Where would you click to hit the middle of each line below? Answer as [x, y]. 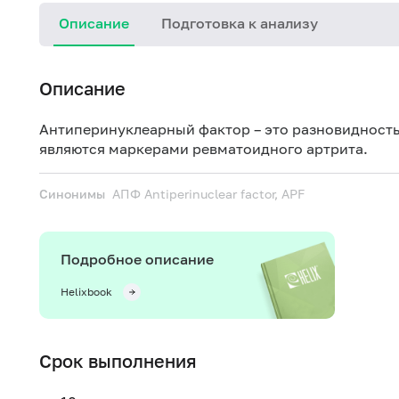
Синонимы [72, 194]
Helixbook [86, 292]
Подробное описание [137, 259]
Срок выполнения [118, 361]
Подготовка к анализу [240, 23]
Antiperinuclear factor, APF [224, 194]
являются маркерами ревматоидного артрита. [204, 149]
